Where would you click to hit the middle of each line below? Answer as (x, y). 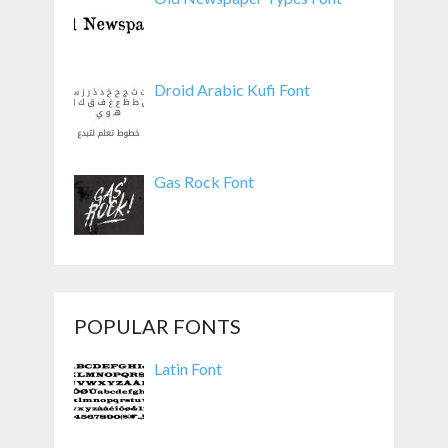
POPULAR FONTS (157, 326)
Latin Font (187, 369)
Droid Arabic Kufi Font (231, 90)
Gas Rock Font (203, 182)
